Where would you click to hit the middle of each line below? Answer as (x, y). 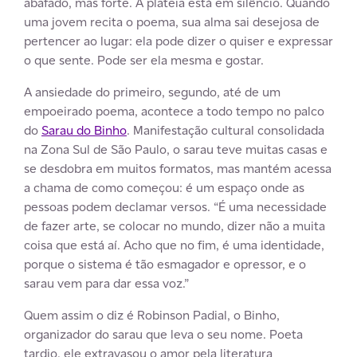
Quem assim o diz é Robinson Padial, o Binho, (152, 315)
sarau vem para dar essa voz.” (106, 283)
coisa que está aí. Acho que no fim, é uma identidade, (174, 245)
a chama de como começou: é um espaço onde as (164, 187)
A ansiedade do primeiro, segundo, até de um (152, 92)
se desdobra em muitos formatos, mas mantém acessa (178, 168)
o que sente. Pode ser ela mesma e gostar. (144, 60)
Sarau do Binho (84, 130)
